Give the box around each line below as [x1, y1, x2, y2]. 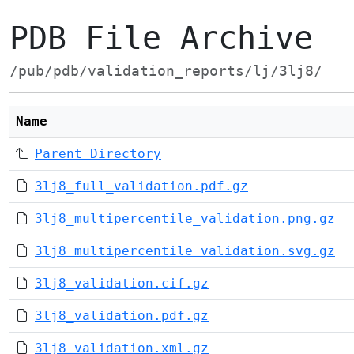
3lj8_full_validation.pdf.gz [35, 179, 248, 194]
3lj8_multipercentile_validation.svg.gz [35, 243, 335, 258]
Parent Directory [35, 146, 161, 161]
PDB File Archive [9, 20, 313, 56]
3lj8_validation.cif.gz [35, 276, 209, 291]
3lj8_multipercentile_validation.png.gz [35, 211, 335, 226]
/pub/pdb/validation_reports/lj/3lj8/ [9, 63, 322, 79]
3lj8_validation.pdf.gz [35, 308, 209, 323]
